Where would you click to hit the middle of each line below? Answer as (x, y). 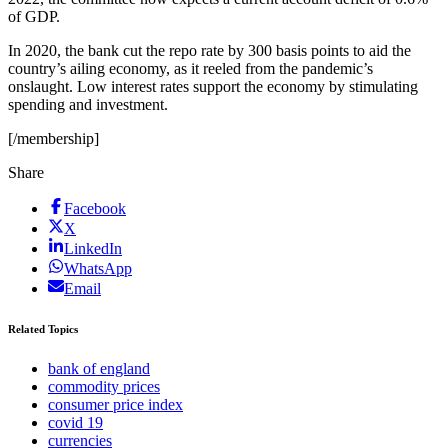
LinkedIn (93, 249)
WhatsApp (98, 269)
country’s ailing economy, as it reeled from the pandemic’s (190, 69)
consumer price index (115, 405)
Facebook (95, 209)
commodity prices (104, 387)
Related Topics (43, 329)
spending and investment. (88, 105)
